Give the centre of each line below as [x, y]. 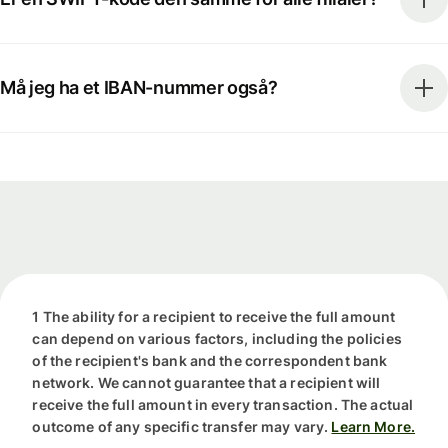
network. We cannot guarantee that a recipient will [206, 383]
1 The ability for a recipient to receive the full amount [214, 317]
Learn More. [373, 427]
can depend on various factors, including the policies [217, 339]
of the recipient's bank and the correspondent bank [210, 361]
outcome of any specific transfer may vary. [180, 427]
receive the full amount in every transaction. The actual [223, 405]
